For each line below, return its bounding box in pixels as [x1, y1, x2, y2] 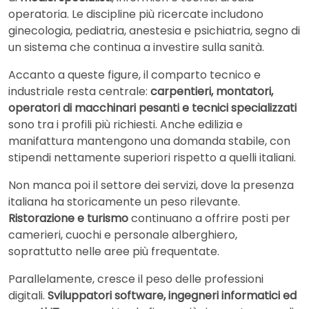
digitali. [8, 288, 48, 304]
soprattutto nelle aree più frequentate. [8, 243, 219, 260]
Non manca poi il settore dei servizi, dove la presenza [8, 177, 294, 194]
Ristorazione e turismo [8, 210, 128, 227]
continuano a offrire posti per [128, 210, 290, 227]
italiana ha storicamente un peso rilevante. [8, 194, 240, 210]
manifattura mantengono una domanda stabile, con [8, 133, 290, 150]
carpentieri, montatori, [150, 83, 273, 100]
